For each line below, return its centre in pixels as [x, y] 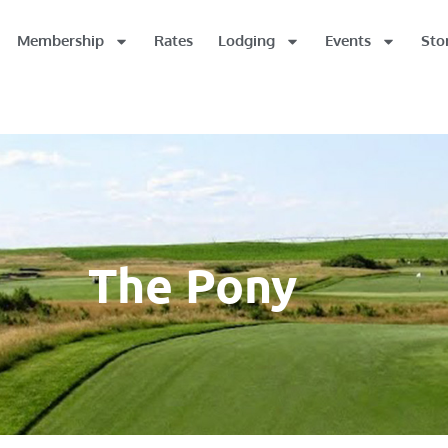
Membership [60, 40]
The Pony [192, 284]
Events [347, 40]
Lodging [246, 40]
